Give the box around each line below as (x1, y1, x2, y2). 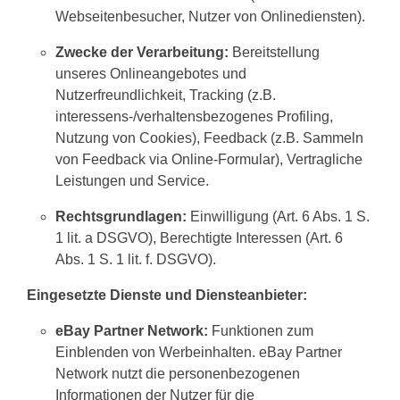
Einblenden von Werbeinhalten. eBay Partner (55, 345, 342, 360)
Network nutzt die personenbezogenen (55, 366, 300, 381)
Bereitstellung (229, 45, 320, 60)
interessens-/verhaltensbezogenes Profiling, (55, 109, 333, 124)
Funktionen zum (208, 323, 313, 338)
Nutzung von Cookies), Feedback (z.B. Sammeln (55, 130, 363, 146)
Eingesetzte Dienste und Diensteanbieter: (27, 287, 307, 303)
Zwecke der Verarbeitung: (55, 45, 229, 60)
